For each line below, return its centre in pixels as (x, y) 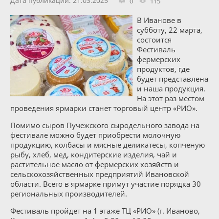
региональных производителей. (68, 193)
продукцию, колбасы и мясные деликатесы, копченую (107, 144)
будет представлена (172, 78)
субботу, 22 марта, (169, 30)
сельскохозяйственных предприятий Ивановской (99, 174)
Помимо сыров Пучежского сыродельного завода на (105, 125)
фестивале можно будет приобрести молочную (95, 135)
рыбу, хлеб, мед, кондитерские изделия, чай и (93, 154)
